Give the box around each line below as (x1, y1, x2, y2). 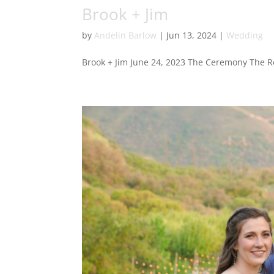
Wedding (226, 29, 264, 42)
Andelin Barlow (94, 29, 157, 42)
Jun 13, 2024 (166, 29, 217, 42)
